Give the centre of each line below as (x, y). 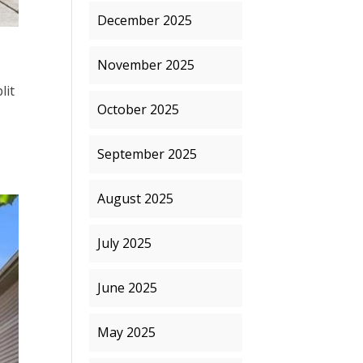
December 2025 (145, 20)
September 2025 (147, 154)
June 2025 (128, 288)
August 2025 (136, 199)
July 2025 (125, 243)
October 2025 (139, 109)
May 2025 (127, 332)
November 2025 (146, 65)
